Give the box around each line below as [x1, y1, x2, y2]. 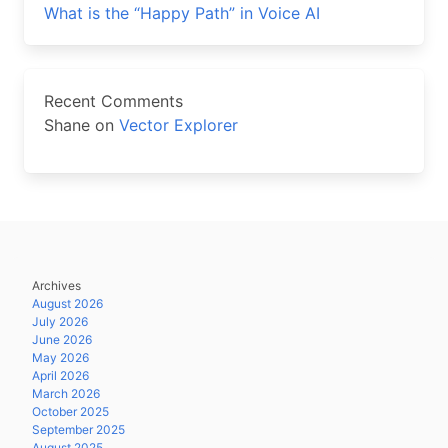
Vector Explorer [119, 115, 238, 135]
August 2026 [32, 296, 103, 311]
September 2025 [32, 422, 125, 437]
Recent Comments [44, 91, 183, 111]
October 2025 [32, 404, 109, 419]
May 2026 [32, 350, 89, 365]
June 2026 [32, 332, 92, 347]
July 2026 [32, 314, 88, 329]
